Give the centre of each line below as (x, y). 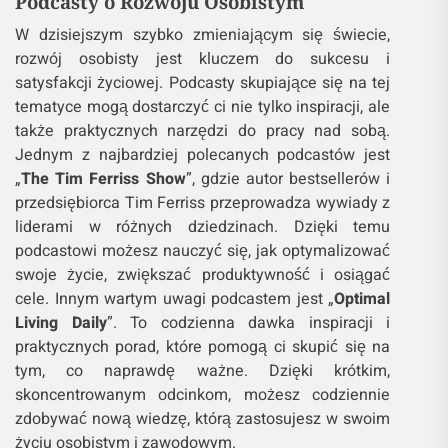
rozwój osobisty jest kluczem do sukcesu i (203, 59)
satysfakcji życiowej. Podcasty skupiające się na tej (203, 83)
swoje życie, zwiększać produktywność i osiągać (203, 275)
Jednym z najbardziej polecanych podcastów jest (203, 155)
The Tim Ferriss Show (103, 179)
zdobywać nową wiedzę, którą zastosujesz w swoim (203, 419)
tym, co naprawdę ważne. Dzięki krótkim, (203, 371)
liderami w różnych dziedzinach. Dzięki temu (203, 227)
